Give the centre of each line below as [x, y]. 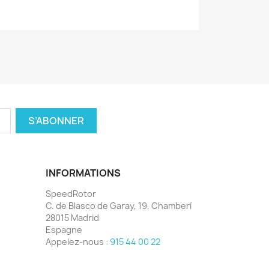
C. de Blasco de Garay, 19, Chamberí [119, 206]
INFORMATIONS [83, 173]
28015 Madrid [72, 218]
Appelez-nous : [78, 242]
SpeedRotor [71, 194]
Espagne [64, 230]
